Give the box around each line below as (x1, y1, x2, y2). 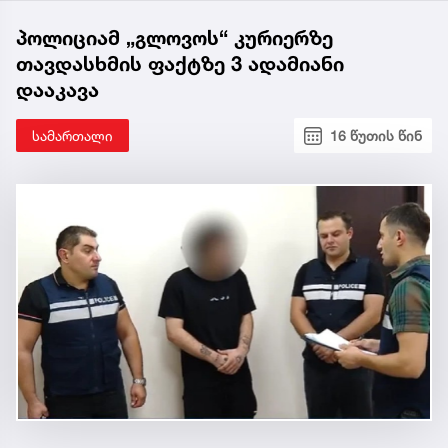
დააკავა (16, 78, 99, 103)
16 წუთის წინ (330, 127, 422, 145)
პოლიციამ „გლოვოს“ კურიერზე (16, 26, 333, 51)
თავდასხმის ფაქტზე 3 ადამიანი (16, 52, 344, 77)
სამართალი (32, 127, 113, 145)
